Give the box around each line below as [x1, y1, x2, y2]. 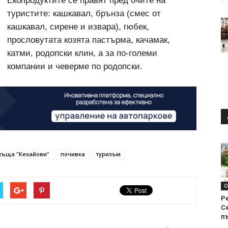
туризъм [96, 150, 121, 158]
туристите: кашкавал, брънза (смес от [7, 9, 161, 18]
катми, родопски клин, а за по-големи [7, 48, 157, 58]
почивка [61, 150, 85, 158]
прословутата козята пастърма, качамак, [7, 35, 170, 45]
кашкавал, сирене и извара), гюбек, [7, 22, 149, 32]
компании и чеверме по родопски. [7, 62, 142, 71]
